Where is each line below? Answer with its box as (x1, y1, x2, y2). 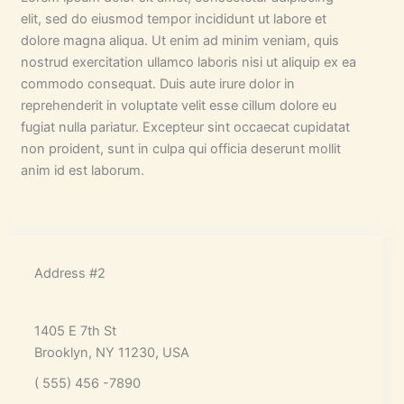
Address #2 (33, 264, 106, 281)
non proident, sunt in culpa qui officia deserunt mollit (20, 140, 341, 157)
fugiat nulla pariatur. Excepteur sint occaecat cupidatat (20, 118, 350, 135)
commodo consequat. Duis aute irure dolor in (20, 75, 295, 92)
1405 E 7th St (33, 322, 116, 339)
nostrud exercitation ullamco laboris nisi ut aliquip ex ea (20, 53, 356, 70)
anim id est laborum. (20, 161, 144, 179)
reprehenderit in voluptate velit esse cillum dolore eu (20, 96, 336, 114)
